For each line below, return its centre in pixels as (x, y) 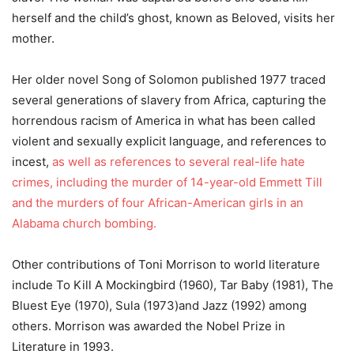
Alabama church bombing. (84, 224)
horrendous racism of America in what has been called (164, 121)
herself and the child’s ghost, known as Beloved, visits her (173, 18)
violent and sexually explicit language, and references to (169, 141)
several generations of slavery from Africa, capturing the (169, 100)
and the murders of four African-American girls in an (158, 203)
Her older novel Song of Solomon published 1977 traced (169, 80)
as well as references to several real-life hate (179, 162)
